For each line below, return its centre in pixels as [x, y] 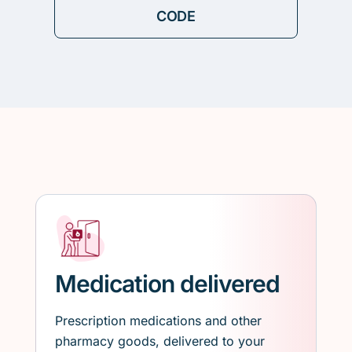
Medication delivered [167, 283]
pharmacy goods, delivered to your [159, 341]
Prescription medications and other [158, 320]
